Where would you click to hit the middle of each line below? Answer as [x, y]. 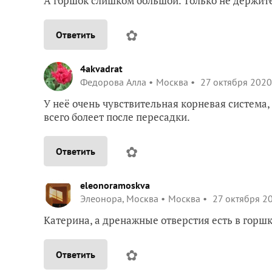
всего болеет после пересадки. [117, 117]
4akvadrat [101, 68]
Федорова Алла [113, 82]
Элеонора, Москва [119, 198]
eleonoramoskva [115, 185]
